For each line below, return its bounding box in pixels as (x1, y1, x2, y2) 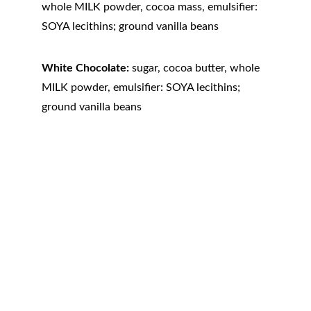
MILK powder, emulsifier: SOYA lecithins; (42, 82, 243, 93)
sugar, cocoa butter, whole (129, 62, 262, 74)
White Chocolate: (42, 62, 129, 74)
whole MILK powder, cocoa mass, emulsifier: (42, 1, 260, 12)
